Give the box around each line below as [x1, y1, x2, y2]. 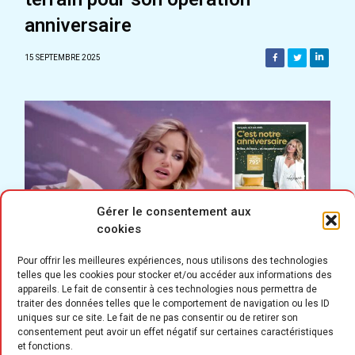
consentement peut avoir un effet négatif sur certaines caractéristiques [17, 326, 334, 338]
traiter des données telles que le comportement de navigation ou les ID [17, 298, 330, 309]
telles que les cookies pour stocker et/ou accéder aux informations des [17, 269, 332, 281]
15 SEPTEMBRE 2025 [25, 53, 101, 63]
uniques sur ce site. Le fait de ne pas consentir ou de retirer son [17, 312, 298, 323]
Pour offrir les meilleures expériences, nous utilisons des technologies [17, 255, 328, 266]
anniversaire [25, 14, 132, 37]
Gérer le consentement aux [97, 204, 251, 219]
